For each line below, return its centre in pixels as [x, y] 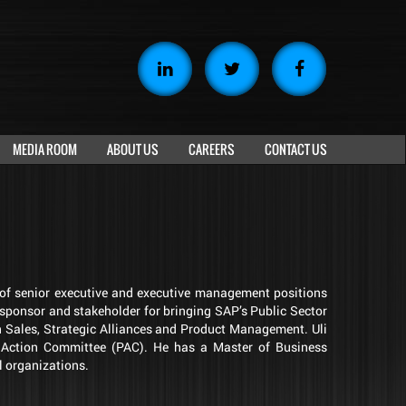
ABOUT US [133, 149]
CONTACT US [296, 149]
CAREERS [212, 149]
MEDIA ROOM [45, 149]
